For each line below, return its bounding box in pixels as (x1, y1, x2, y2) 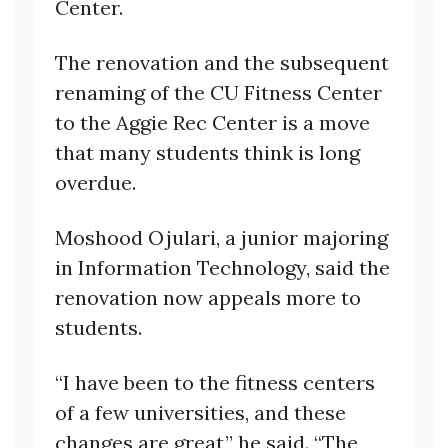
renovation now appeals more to (55, 285, 361, 311)
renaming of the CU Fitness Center (55, 80, 382, 106)
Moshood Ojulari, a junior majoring (55, 225, 388, 251)
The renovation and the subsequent (55, 50, 389, 76)
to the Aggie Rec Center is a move (55, 110, 370, 136)
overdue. (55, 170, 136, 196)
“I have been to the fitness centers (55, 370, 375, 396)
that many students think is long (55, 140, 360, 166)
